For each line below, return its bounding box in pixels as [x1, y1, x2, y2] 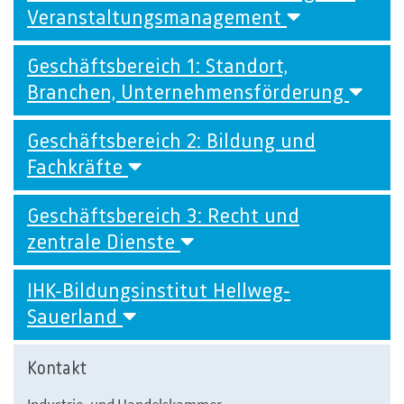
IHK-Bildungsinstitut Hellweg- [27, 280, 290, 303]
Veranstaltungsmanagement [27, 7, 287, 30]
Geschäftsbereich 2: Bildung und [27, 131, 316, 153]
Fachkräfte [27, 157, 128, 179]
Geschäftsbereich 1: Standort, [27, 56, 288, 78]
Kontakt [27, 360, 87, 379]
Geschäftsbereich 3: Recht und [27, 206, 299, 228]
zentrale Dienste [27, 232, 180, 254]
